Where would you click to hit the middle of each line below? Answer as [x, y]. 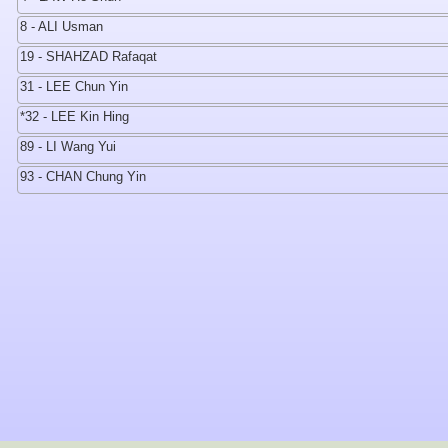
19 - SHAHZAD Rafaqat [88, 56]
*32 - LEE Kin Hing [74, 116]
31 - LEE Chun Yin [74, 86]
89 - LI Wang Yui [68, 146]
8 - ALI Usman [61, 26]
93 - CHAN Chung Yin [83, 176]
